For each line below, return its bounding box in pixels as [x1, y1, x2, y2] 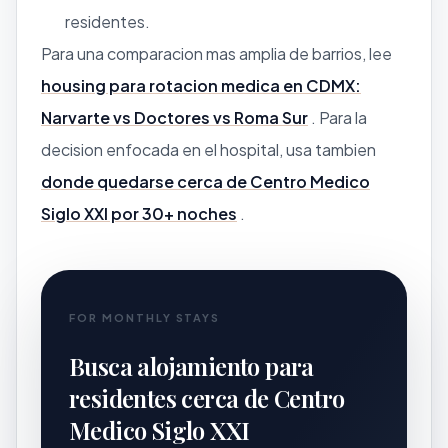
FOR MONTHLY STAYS [69, 310, 221, 324]
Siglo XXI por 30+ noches [41, 202, 237, 224]
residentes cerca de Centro [69, 381, 345, 414]
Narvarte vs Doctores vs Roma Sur [41, 106, 308, 128]
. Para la [308, 106, 367, 128]
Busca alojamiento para [69, 349, 314, 382]
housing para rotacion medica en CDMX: [41, 74, 361, 96]
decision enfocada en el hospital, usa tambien [41, 138, 376, 160]
